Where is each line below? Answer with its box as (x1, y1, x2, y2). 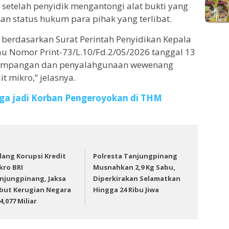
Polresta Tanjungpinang (93, 151, 178, 161)
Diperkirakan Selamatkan (93, 173, 181, 183)
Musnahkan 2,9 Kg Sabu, (93, 162, 176, 172)
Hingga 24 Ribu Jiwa (93, 185, 159, 194)
